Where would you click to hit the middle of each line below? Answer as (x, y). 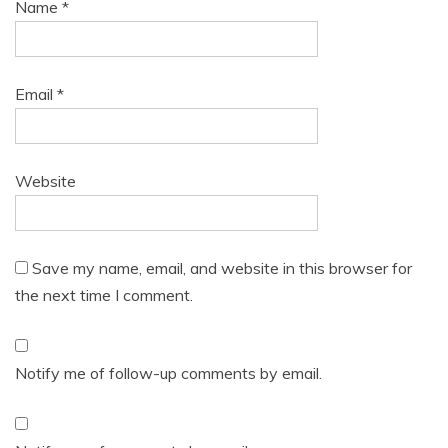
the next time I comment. (104, 295)
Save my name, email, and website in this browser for (222, 268)
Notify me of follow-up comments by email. (168, 373)
